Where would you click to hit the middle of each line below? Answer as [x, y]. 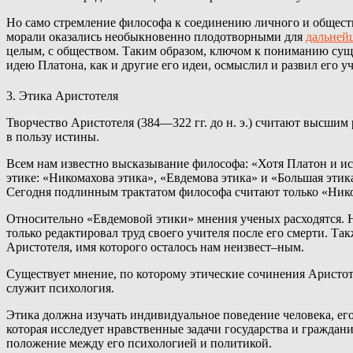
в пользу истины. [53, 137]
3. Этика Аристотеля [62, 96]
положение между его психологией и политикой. [139, 344]
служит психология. [60, 288]
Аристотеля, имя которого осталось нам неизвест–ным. [155, 247]
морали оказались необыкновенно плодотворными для [156, 36]
